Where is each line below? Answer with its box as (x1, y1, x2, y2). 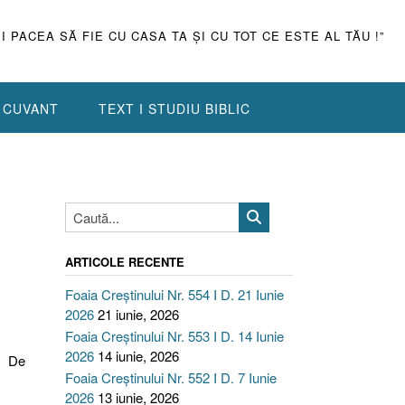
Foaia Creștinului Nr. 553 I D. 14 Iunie (64, 326, 284, 345)
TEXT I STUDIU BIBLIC (99, 99, 250, 118)
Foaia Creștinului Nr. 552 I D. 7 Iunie (64, 368, 277, 387)
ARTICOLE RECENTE (64, 253, 184, 270)
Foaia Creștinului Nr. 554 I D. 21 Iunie (64, 285, 284, 304)
